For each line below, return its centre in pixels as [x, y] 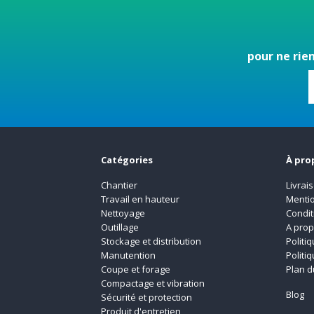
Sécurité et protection [147, 297]
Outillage [120, 227]
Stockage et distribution [151, 241]
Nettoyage [124, 213]
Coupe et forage [136, 269]
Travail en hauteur [141, 199]
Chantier [120, 185]
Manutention [129, 255]
